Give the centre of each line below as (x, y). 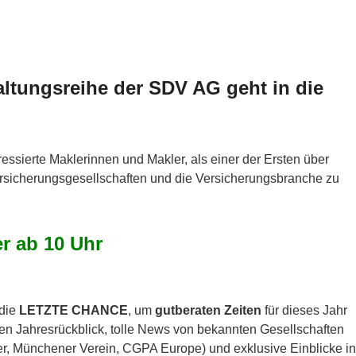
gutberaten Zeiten (208, 311)
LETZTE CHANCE (72, 311)
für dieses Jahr (304, 311)
